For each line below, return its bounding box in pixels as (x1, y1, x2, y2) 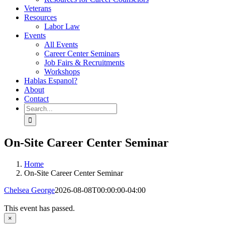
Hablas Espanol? (24, 76, 77, 85)
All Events (44, 40, 78, 49)
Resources (24, 13, 57, 22)
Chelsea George (4, 185, 55, 194)
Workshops (44, 67, 80, 76)
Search (24, 103, 45, 111)
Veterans (24, 4, 51, 13)
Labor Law (44, 22, 80, 31)
